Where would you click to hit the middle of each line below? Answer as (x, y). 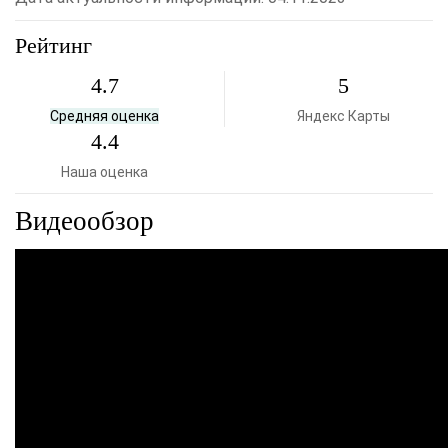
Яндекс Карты (343, 116)
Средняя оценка (104, 116)
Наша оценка (104, 172)
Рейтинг (53, 45)
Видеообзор (84, 221)
